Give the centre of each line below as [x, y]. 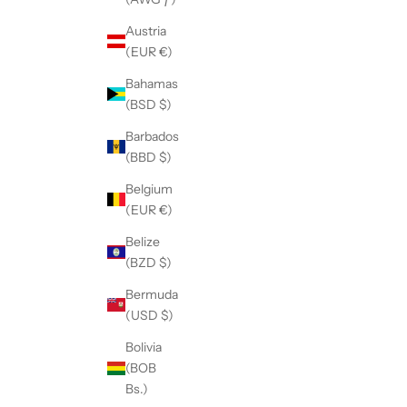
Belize [143, 241]
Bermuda [152, 294]
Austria [146, 30]
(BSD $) [149, 104]
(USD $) [149, 315]
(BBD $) [149, 157]
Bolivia [144, 347]
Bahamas [152, 83]
